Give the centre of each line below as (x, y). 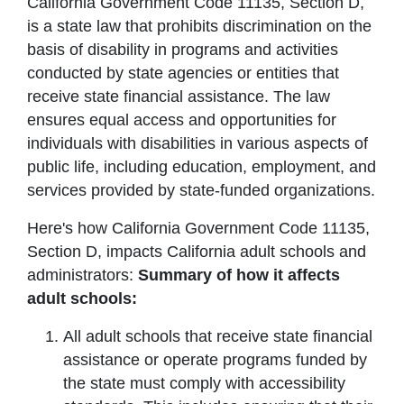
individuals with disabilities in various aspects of (197, 143)
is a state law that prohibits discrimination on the (199, 26)
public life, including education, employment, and (202, 166)
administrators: (83, 275)
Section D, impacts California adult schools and (197, 251)
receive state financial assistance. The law (179, 96)
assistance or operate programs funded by (215, 359)
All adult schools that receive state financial (218, 336)
